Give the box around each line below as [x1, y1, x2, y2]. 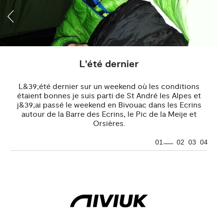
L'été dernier [79, 58, 139, 71]
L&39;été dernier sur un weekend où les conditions [18, 82, 200, 92]
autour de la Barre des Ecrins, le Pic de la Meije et [21, 109, 197, 120]
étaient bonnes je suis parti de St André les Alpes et [17, 91, 201, 101]
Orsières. [92, 119, 126, 129]
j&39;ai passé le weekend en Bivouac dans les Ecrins [17, 100, 201, 110]
